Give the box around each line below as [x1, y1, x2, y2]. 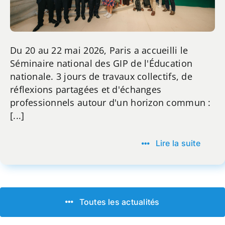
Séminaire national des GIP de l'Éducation [10, 57, 193, 70]
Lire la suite [155, 138, 200, 149]
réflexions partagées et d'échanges [10, 83, 162, 96]
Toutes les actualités [79, 196, 160, 207]
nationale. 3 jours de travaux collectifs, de [10, 70, 192, 83]
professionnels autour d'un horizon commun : [10, 96, 211, 109]
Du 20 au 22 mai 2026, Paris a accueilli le [10, 44, 188, 57]
